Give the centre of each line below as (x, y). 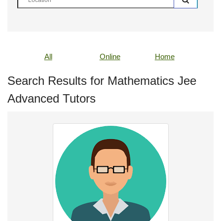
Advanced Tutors (52, 98)
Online (110, 56)
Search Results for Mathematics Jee (102, 81)
